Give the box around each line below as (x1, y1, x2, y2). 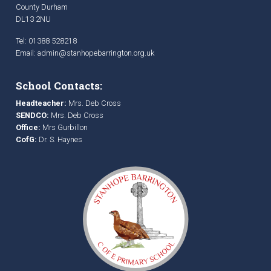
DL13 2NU (16, 15, 51, 24)
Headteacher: (16, 99, 67, 108)
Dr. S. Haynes (37, 135, 82, 144)
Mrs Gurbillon (41, 123, 88, 132)
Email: (16, 48, 38, 57)
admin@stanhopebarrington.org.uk (38, 48, 154, 57)
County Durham (16, 2, 68, 11)
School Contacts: (16, 79, 102, 93)
